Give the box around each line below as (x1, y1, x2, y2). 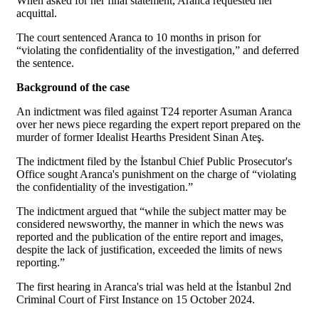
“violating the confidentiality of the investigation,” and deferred (16, 43, 299, 56)
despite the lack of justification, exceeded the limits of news (16, 243, 282, 256)
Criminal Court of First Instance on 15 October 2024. (16, 293, 255, 305)
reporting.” (16, 256, 65, 268)
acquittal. (16, 6, 57, 19)
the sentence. (16, 56, 74, 69)
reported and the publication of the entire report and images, (16, 230, 283, 243)
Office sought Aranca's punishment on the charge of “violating (16, 167, 296, 180)
